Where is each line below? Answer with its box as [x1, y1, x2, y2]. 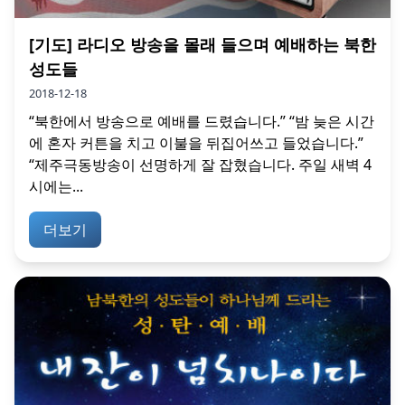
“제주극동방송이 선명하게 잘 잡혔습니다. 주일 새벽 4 [29, 154, 372, 174]
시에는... [29, 175, 83, 196]
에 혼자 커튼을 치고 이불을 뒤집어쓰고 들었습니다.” [29, 132, 363, 153]
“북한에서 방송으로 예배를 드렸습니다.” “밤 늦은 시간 [29, 110, 374, 131]
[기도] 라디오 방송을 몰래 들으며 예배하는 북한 [29, 33, 376, 55]
